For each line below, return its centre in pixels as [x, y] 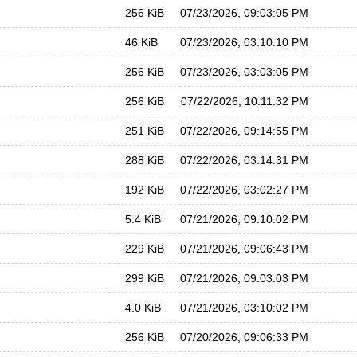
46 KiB [141, 42]
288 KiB [145, 160]
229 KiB [145, 249]
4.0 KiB [143, 308]
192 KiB [145, 190]
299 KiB [145, 278]
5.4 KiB [143, 219]
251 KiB [145, 131]
